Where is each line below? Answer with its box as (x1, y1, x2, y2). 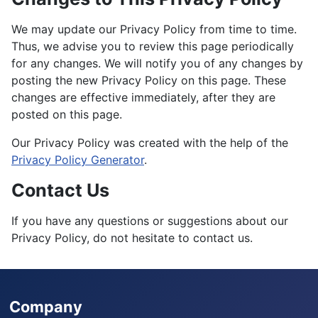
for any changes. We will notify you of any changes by (11, 55, 303, 70)
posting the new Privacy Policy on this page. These (11, 72, 286, 87)
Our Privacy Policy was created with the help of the (11, 135, 288, 150)
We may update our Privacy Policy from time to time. (11, 21, 297, 36)
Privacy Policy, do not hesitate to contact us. (11, 230, 253, 245)
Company (9, 297, 82, 316)
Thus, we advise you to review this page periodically (11, 38, 294, 53)
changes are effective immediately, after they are (11, 89, 275, 104)
